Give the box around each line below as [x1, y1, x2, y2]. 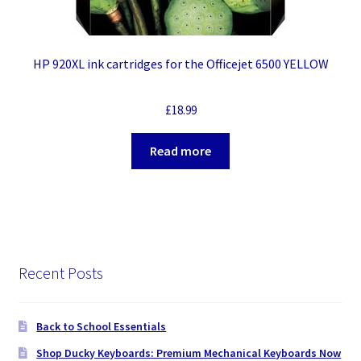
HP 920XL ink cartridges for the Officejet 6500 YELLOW [32, 55, 329, 72]
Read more [150, 143, 211, 160]
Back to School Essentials [36, 318, 167, 334]
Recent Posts [18, 263, 103, 284]
